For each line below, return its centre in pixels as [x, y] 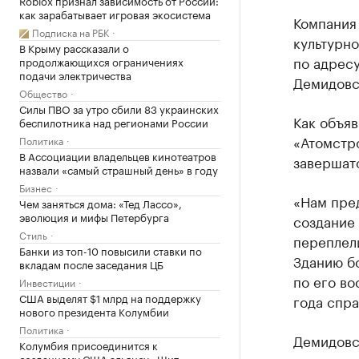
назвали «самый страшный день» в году [119, 169]
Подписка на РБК [71, 32]
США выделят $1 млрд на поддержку [110, 297]
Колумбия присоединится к [89, 345]
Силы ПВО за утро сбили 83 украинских [119, 108]
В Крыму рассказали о [74, 47]
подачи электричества [75, 75]
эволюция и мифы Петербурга [94, 216]
